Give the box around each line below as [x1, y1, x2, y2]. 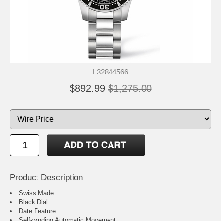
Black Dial [19, 198, 48, 206]
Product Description [10, 173, 83, 183]
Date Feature [19, 207, 56, 215]
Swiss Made [19, 189, 54, 197]
